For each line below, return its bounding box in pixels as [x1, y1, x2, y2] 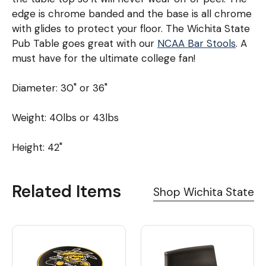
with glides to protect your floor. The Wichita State [12, 22, 250, 35]
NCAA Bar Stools [157, 37, 236, 50]
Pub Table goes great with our [12, 37, 157, 50]
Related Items [12, 180, 121, 202]
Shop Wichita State [153, 185, 254, 199]
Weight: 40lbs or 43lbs [12, 111, 119, 124]
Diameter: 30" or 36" [12, 81, 107, 94]
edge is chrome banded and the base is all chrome [12, 7, 252, 20]
